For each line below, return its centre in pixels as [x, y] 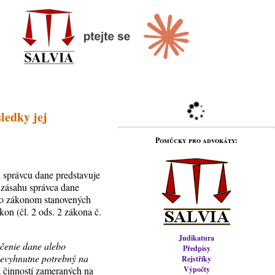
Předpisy [196, 248]
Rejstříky [197, 259]
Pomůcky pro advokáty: [197, 140]
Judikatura [197, 238]
